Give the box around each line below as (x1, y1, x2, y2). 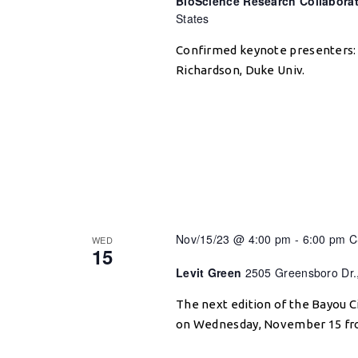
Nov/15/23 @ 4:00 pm (175, 231, 292, 247)
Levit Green (175, 265, 245, 280)
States (175, 10, 209, 26)
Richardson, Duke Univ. (175, 63, 308, 77)
